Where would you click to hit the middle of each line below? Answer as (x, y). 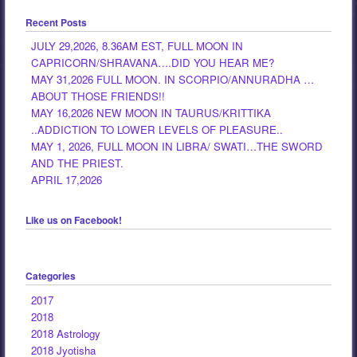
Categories (50, 276)
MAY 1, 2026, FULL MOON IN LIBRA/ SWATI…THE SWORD (177, 147)
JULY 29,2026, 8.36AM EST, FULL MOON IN (137, 46)
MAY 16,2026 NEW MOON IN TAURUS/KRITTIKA (151, 113)
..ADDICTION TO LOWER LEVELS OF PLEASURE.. (157, 130)
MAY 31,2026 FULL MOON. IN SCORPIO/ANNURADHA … (173, 80)
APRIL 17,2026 (67, 180)
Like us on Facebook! (73, 220)
